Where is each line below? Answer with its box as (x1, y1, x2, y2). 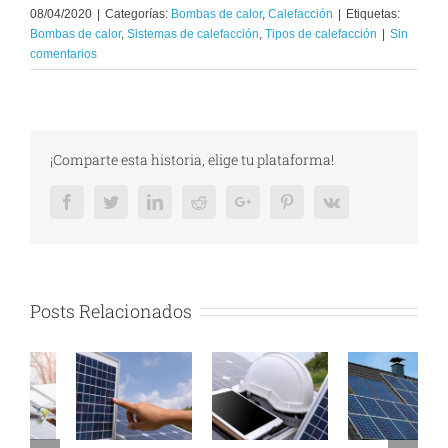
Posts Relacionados (30, 298, 192, 323)
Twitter (118, 192, 163, 209)
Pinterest (294, 192, 348, 209)
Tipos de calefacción (265, 26, 377, 41)
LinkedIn (162, 192, 220, 209)
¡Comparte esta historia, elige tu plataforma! (50, 149, 334, 169)
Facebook (74, 192, 136, 209)
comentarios (30, 46, 97, 61)
